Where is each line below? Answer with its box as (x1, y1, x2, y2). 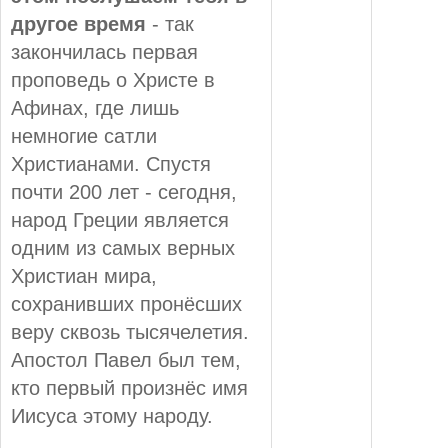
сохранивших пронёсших (11, 292, 242, 315)
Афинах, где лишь (11, 96, 179, 119)
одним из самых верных (11, 236, 235, 259)
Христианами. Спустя (11, 152, 211, 175)
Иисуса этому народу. (11, 404, 213, 427)
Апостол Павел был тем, (11, 348, 241, 371)
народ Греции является (11, 208, 229, 231)
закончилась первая (11, 40, 198, 63)
